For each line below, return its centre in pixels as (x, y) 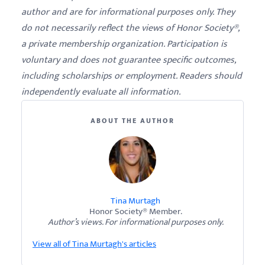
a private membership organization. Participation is (124, 44)
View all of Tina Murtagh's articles (94, 244)
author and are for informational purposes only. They (128, 12)
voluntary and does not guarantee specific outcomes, (128, 60)
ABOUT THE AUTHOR (132, 121)
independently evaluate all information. (101, 92)
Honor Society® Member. (135, 211)
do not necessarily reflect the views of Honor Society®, (130, 28)
